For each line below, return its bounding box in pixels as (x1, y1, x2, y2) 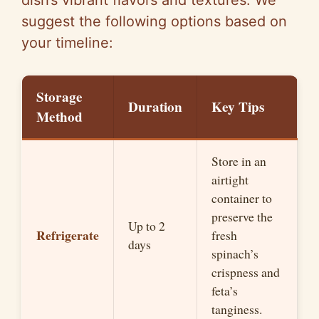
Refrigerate (36, 226, 99, 245)
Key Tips (211, 97, 264, 117)
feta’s (211, 282, 238, 300)
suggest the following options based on (21, 13, 287, 31)
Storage (36, 87, 83, 108)
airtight (211, 171, 249, 189)
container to (211, 189, 272, 207)
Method (36, 107, 83, 127)
